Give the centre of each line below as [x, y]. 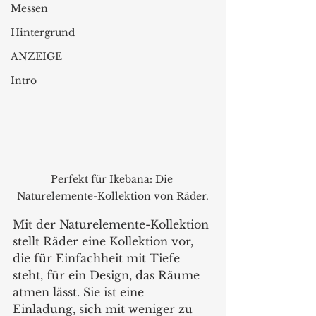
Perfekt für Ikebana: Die [113, 179]
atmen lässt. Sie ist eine [80, 292]
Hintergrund [43, 32]
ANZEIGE [36, 56]
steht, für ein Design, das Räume [108, 275]
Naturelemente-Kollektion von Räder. [113, 196]
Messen [29, 8]
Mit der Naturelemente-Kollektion [113, 224]
